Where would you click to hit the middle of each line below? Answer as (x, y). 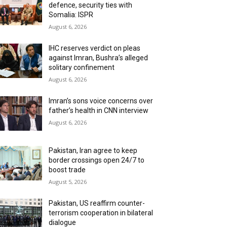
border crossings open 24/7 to (97, 160)
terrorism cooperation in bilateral (101, 213)
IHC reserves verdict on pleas (95, 48)
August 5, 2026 (68, 182)
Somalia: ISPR (71, 15)
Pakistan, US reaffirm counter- (97, 203)
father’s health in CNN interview (99, 111)
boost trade (67, 170)
